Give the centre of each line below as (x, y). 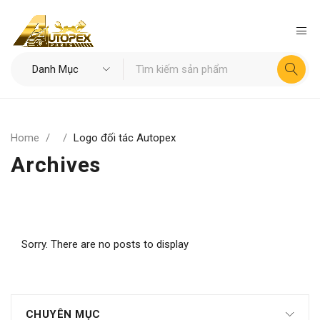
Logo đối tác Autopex (125, 137)
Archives (56, 164)
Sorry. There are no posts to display (105, 244)
